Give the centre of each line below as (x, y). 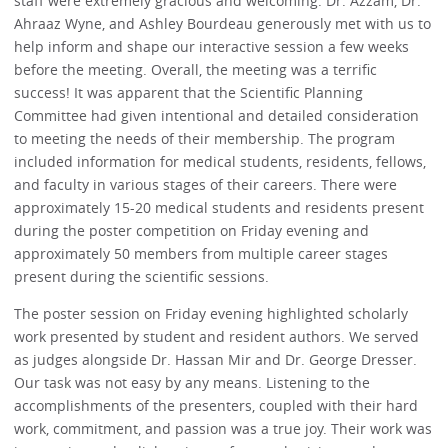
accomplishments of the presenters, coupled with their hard (216, 405)
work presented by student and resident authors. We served (217, 336)
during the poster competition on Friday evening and (192, 230)
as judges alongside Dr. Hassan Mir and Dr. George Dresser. (216, 359)
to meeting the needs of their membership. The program (205, 138)
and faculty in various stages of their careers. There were (206, 184)
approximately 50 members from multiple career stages (201, 253)
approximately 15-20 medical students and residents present (219, 207)
